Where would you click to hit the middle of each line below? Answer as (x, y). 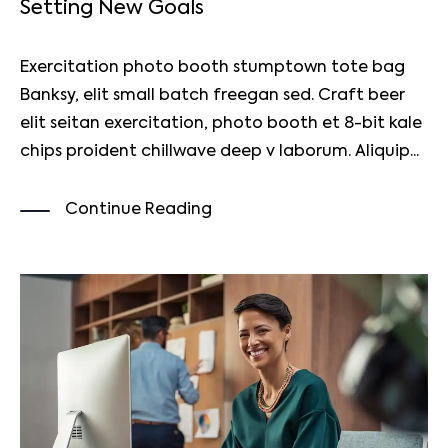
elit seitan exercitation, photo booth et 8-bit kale (221, 124)
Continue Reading (138, 209)
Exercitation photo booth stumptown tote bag (212, 68)
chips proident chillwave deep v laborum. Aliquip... (219, 152)
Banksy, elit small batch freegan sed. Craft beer (212, 96)
